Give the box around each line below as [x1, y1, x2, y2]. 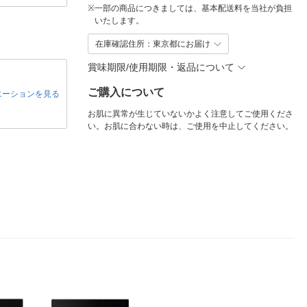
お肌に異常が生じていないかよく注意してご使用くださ [88, 109, 293, 119]
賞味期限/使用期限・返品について [88, 61, 234, 73]
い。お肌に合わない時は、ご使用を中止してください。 [88, 121, 293, 131]
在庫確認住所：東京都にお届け [95, 39, 210, 49]
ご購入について [88, 86, 164, 98]
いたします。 [95, 16, 144, 25]
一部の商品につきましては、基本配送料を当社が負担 [95, 3, 292, 13]
